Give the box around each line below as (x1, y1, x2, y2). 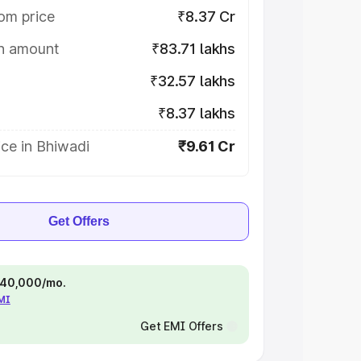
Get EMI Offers (139, 319, 223, 333)
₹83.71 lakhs (151, 40, 235, 57)
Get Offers (48, 214, 110, 228)
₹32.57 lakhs (150, 73, 235, 89)
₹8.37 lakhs (157, 105, 235, 122)
